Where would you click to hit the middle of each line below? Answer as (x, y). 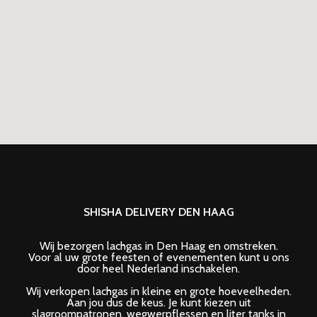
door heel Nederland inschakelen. (158, 269)
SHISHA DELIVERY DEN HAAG (158, 212)
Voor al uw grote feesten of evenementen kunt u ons (158, 257)
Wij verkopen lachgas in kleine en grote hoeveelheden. (158, 291)
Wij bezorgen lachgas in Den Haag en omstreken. (158, 246)
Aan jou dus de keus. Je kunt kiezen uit (158, 302)
